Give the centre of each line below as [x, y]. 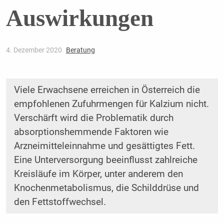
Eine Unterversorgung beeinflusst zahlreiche [105, 160]
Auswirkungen [79, 18]
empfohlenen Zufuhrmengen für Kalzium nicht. [111, 104]
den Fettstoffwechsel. [60, 202]
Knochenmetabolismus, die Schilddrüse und [106, 188]
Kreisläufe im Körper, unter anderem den [98, 174]
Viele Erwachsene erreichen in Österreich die [107, 90]
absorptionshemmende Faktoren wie [91, 132]
